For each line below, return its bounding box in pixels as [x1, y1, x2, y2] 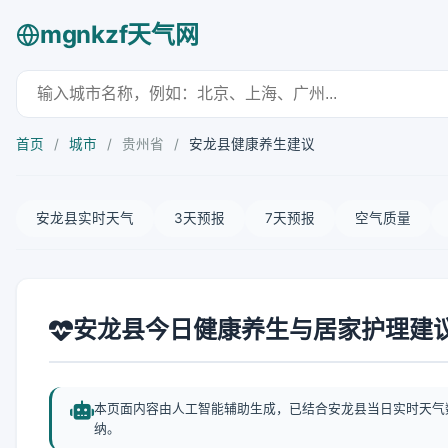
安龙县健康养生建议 [189, 136, 315, 152]
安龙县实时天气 [36, 210, 134, 226]
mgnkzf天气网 [40, 20, 199, 49]
